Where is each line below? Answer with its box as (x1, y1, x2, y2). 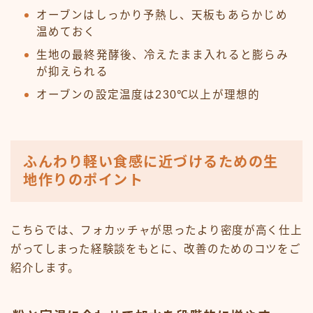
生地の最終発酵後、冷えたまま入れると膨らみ (36, 49, 289, 61)
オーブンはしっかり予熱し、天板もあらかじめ (36, 9, 288, 22)
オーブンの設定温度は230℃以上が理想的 (36, 89, 261, 101)
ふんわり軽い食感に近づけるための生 (23, 154, 279, 170)
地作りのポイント (23, 173, 143, 189)
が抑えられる (36, 66, 108, 78)
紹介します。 (10, 262, 80, 275)
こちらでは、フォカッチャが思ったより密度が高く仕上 (10, 224, 303, 237)
